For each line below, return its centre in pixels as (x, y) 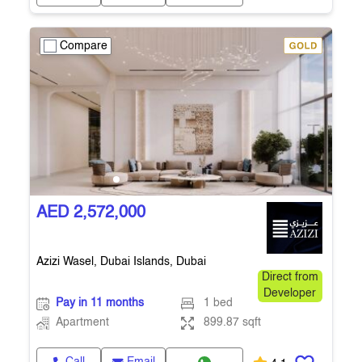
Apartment (82, 323)
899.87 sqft (232, 323)
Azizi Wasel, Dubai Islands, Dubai (121, 262)
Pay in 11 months (100, 303)
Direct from (290, 278)
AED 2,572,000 (91, 213)
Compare (84, 46)
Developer (290, 294)
